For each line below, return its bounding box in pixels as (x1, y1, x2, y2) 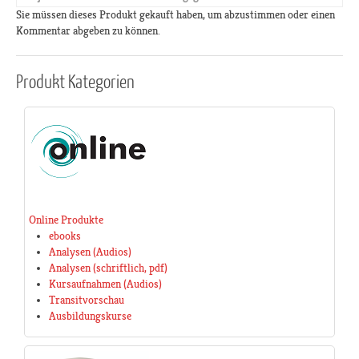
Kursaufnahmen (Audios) (49, 277, 162, 291)
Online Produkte (29, 213, 103, 227)
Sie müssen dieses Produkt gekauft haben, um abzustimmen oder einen (16, 8, 335, 22)
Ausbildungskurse (49, 309, 131, 323)
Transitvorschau (49, 293, 124, 307)
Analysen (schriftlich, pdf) (49, 261, 167, 275)
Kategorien (65, 70, 135, 92)
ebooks (49, 229, 81, 243)
